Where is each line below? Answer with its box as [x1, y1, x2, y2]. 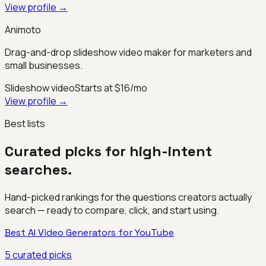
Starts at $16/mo [75, 81, 147, 95]
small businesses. [5, 59, 83, 72]
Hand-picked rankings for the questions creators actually [5, 191, 252, 204]
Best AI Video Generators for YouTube [5, 226, 174, 239]
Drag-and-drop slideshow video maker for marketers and [5, 46, 252, 59]
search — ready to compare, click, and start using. [5, 204, 219, 217]
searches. [5, 160, 72, 179]
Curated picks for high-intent [5, 142, 212, 161]
